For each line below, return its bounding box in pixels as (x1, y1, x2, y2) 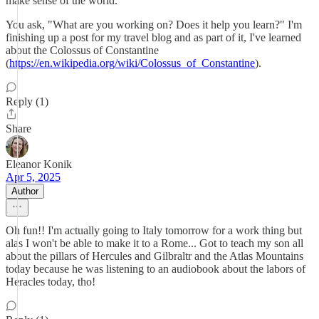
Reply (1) (6, 95, 48, 108)
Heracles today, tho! (6, 276, 95, 288)
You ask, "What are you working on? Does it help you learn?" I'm (6, 19, 302, 31)
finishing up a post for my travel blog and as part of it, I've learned (6, 31, 301, 43)
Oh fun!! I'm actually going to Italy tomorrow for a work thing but (6, 224, 302, 236)
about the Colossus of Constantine (6, 44, 159, 56)
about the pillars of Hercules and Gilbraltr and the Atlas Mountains (6, 250, 303, 262)
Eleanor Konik (6, 158, 72, 170)
